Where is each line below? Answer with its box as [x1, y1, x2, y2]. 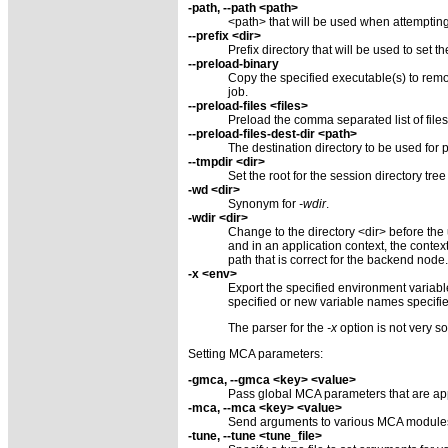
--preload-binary [188, 56, 279, 71]
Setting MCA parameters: [188, 346, 323, 361]
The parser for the [228, 320, 327, 335]
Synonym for [228, 196, 299, 211]
